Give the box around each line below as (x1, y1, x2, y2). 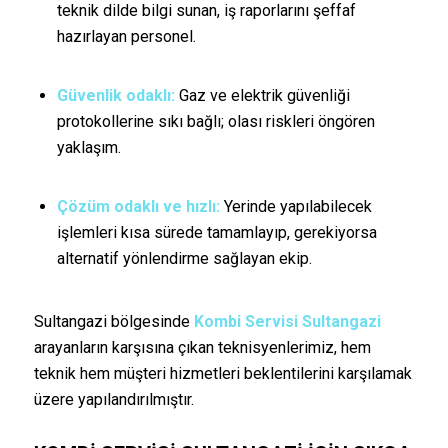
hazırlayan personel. (56, 26, 196, 46)
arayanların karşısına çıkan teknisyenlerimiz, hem (33, 337, 371, 357)
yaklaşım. (56, 137, 121, 157)
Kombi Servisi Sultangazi (193, 311, 381, 331)
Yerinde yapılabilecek (219, 196, 372, 216)
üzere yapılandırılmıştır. (33, 389, 194, 409)
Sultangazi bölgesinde (33, 311, 194, 331)
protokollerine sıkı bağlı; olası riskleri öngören (56, 111, 375, 131)
